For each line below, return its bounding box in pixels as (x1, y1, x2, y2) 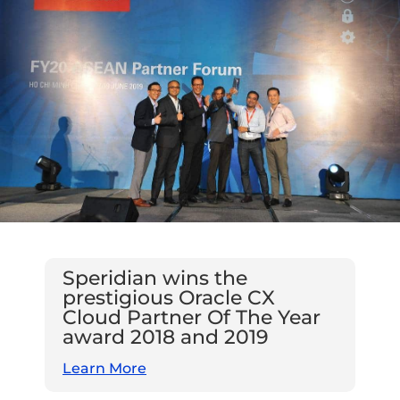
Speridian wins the (62, 266, 247, 291)
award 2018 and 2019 (62, 325, 269, 350)
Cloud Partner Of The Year (62, 305, 321, 330)
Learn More (62, 360, 146, 378)
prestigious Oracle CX (62, 286, 275, 311)
